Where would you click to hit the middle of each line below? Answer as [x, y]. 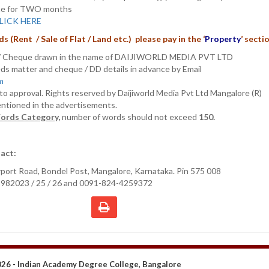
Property [223, 38]
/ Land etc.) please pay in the [144, 38]
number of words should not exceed [129, 116]
